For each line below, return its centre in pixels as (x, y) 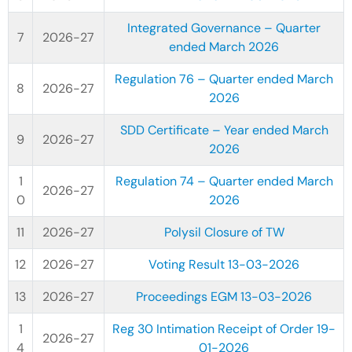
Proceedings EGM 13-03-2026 (224, 297)
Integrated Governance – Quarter (224, 28)
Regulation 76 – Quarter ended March (224, 79)
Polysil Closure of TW (224, 232)
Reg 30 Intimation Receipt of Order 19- (224, 329)
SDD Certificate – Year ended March (224, 130)
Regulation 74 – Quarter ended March (224, 181)
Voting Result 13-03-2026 (224, 264)
